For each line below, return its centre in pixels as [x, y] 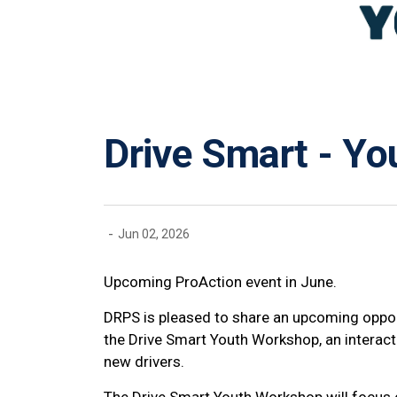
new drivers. [144, 361]
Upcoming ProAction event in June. [220, 281]
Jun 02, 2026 [154, 234]
